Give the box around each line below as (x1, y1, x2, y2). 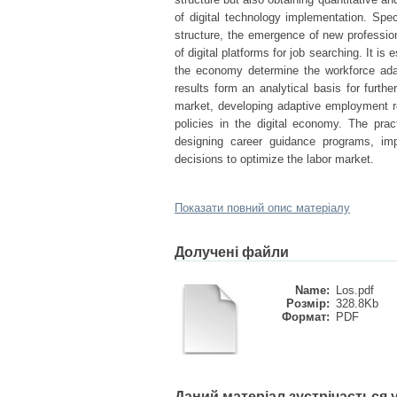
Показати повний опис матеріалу (175, 201, 350, 214)
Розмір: (286, 297, 330, 310)
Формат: (282, 310, 330, 323)
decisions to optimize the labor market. (175, 152, 374, 166)
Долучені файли (175, 245, 289, 260)
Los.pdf (336, 284, 374, 297)
